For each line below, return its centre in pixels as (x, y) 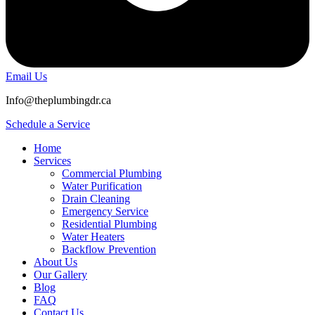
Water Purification (102, 186)
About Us (56, 262)
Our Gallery (60, 275)
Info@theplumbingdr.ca (58, 100)
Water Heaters (93, 237)
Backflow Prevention (109, 249)
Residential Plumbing (109, 224)
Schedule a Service (48, 124)
